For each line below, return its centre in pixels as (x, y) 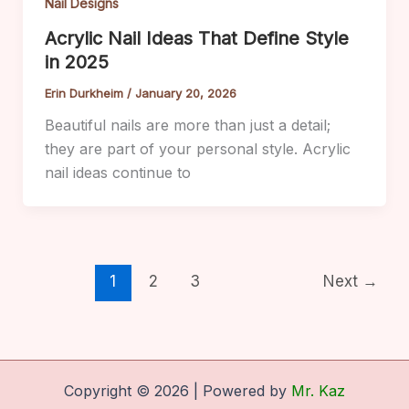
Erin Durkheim (85, 93)
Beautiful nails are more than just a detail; (187, 125)
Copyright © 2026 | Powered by (178, 391)
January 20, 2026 (185, 93)
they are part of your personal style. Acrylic (197, 148)
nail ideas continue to (117, 172)
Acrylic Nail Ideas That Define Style (196, 38)
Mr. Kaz (318, 391)
